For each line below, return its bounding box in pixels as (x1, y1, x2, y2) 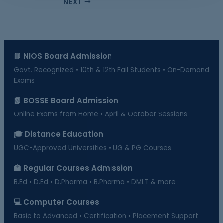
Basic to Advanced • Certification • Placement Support (14, 211, 198, 221)
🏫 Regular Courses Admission (14, 163, 133, 173)
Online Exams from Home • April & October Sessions (14, 110, 187, 119)
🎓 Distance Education (14, 129, 103, 139)
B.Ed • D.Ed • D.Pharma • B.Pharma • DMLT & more (14, 177, 176, 187)
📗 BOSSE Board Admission (14, 95, 118, 106)
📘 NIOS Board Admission (14, 51, 112, 61)
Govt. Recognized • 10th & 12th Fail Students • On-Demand (14, 65, 209, 75)
